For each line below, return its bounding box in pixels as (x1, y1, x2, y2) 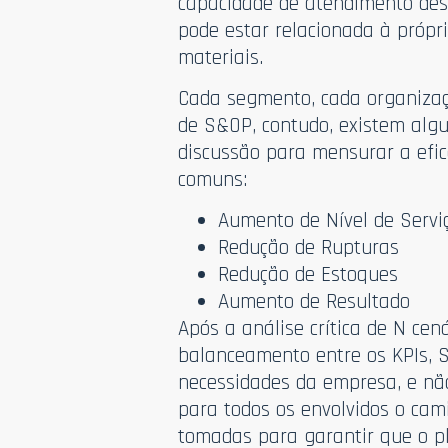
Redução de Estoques (218, 261, 399, 289)
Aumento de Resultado (218, 288, 411, 316)
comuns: (178, 166, 248, 194)
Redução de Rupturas (218, 234, 400, 262)
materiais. (178, 43, 264, 71)
